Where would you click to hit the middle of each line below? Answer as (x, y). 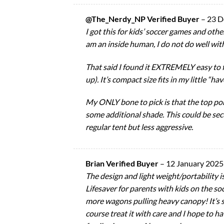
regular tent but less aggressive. (139, 127)
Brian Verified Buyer (123, 163)
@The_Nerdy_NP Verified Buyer (143, 18)
